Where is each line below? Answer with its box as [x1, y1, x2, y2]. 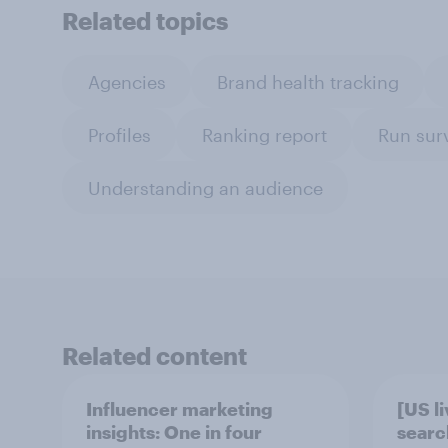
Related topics [62, 5, 228, 35]
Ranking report [201, 123, 327, 146]
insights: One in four [86, 420, 262, 443]
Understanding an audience [87, 176, 323, 199]
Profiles [87, 123, 151, 146]
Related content [62, 340, 247, 370]
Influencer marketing [86, 397, 273, 420]
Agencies [87, 70, 166, 93]
